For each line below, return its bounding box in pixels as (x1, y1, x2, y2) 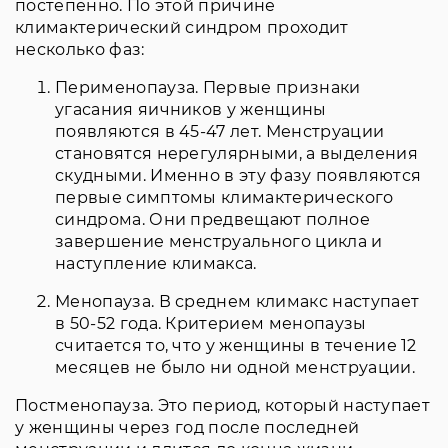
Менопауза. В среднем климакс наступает (55, 292, 420, 312)
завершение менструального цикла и (55, 232, 383, 252)
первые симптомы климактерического (55, 188, 394, 208)
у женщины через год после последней (15, 418, 360, 438)
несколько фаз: (15, 40, 145, 60)
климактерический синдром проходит (15, 18, 349, 38)
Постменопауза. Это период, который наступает (15, 396, 431, 416)
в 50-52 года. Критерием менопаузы (55, 314, 367, 334)
